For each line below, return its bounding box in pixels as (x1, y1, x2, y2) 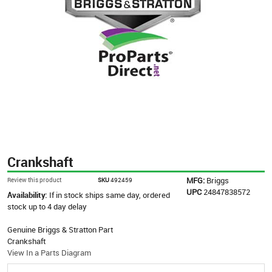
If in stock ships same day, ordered (49, 189, 170, 200)
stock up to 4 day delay (7, 200, 87, 212)
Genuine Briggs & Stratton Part (7, 223, 113, 235)
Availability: (7, 189, 49, 200)
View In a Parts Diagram (7, 246, 91, 258)
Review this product (7, 175, 61, 184)
